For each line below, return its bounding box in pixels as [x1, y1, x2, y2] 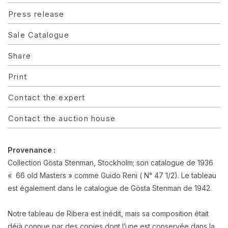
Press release [8, 9, 65, 19]
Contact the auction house [8, 113, 116, 123]
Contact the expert [8, 93, 85, 102]
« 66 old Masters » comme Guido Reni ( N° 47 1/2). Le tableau [8, 171, 216, 180]
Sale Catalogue [8, 30, 69, 40]
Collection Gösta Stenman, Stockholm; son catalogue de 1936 [8, 158, 213, 167]
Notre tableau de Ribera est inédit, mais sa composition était [8, 209, 209, 218]
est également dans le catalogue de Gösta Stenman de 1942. [8, 184, 212, 192]
